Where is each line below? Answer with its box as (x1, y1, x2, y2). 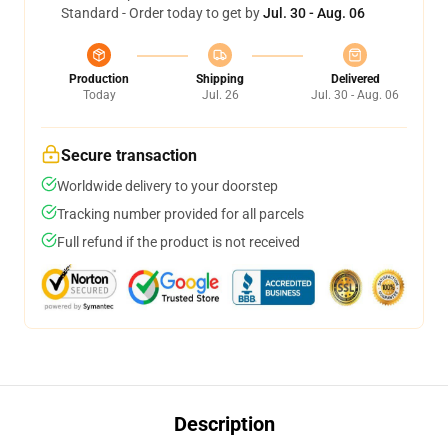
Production (69, 72, 129, 86)
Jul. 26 (201, 88, 239, 102)
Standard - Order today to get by (61, 5, 263, 21)
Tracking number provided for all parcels (57, 206, 304, 222)
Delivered (330, 72, 380, 86)
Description (173, 412, 275, 436)
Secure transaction (61, 146, 197, 165)
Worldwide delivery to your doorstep (57, 178, 278, 194)
